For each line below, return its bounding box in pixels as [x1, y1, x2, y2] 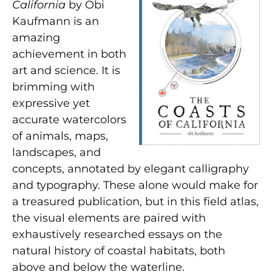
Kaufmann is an [12, 14, 99, 28]
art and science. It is [12, 63, 120, 77]
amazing [12, 30, 60, 44]
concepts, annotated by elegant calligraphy [12, 161, 249, 175]
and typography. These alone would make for [12, 178, 258, 192]
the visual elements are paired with [12, 211, 206, 225]
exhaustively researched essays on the [12, 227, 222, 241]
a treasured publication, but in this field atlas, [12, 194, 259, 208]
